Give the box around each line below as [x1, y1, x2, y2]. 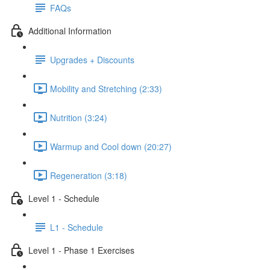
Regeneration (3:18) [50, 169, 127, 181]
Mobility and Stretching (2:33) [50, 82, 162, 95]
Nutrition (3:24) [50, 111, 107, 124]
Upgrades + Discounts [50, 53, 134, 66]
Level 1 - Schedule [28, 192, 99, 204]
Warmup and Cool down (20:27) [50, 140, 172, 152]
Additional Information [28, 24, 111, 37]
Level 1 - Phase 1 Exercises [28, 243, 134, 256]
